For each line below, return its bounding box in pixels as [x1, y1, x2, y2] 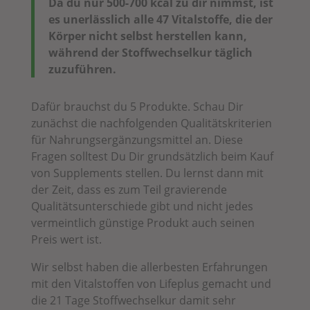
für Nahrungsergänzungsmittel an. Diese [30, 131, 243, 147]
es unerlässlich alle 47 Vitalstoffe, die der [48, 11, 273, 27]
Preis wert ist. [30, 231, 102, 247]
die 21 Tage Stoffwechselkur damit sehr [30, 292, 236, 308]
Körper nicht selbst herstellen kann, [48, 28, 247, 44]
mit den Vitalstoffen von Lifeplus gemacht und [30, 275, 271, 291]
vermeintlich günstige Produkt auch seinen [30, 215, 255, 230]
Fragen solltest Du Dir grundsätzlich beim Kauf [30, 148, 273, 164]
